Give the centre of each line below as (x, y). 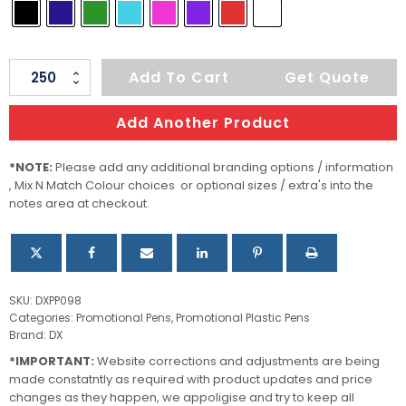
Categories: (43, 318)
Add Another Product (203, 123)
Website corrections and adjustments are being (237, 362)
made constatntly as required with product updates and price (191, 380)
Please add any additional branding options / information (223, 168)
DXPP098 (58, 301)
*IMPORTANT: (52, 362)
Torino (31, 78)
